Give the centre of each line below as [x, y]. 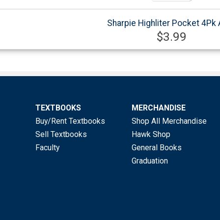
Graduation [150, 161]
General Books [157, 148]
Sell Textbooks [61, 135]
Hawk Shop [151, 135]
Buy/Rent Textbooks [70, 121]
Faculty [48, 148]
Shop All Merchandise [169, 121]
